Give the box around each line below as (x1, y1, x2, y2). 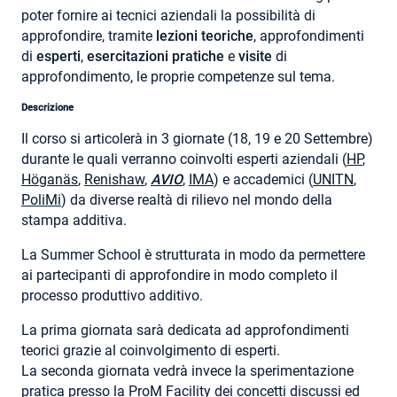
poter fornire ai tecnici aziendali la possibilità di (21, 7, 315, 25)
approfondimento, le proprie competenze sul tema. (21, 68, 335, 86)
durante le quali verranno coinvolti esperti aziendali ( (21, 151, 346, 168)
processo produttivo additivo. (21, 287, 203, 305)
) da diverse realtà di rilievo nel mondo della (61, 191, 332, 209)
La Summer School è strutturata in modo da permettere (21, 246, 365, 264)
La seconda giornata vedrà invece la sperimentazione (21, 362, 354, 380)
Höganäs (21, 171, 78, 189)
